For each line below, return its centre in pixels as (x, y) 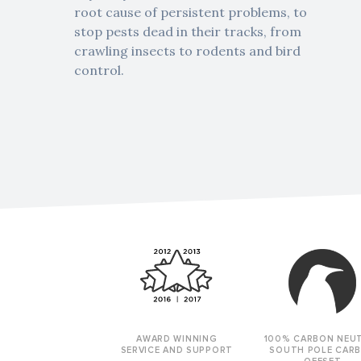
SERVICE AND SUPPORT (176, 351)
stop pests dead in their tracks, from (188, 32)
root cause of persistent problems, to (191, 12)
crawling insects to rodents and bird (187, 51)
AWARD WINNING (177, 339)
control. (99, 71)
